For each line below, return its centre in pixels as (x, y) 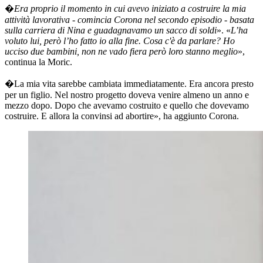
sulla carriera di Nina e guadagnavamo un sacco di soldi (111, 31)
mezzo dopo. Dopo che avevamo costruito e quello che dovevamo (127, 106)
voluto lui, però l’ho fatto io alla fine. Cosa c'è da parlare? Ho (120, 41)
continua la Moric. (38, 62)
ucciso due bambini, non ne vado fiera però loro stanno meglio (121, 52)
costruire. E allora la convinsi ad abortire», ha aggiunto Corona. (122, 116)
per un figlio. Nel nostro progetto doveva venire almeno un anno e (127, 95)
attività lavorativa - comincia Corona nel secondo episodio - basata (129, 20)
